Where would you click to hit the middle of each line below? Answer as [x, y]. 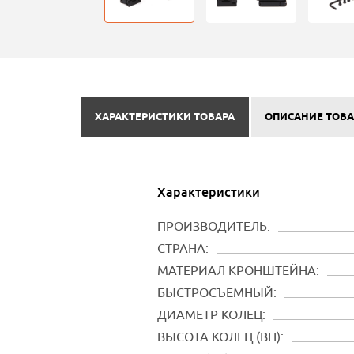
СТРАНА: [183, 249]
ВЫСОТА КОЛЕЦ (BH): [220, 337]
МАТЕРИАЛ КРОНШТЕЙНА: [238, 271]
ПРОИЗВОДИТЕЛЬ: [213, 226]
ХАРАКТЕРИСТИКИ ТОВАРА [164, 117]
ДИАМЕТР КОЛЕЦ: [211, 315]
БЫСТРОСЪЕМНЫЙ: [217, 293]
